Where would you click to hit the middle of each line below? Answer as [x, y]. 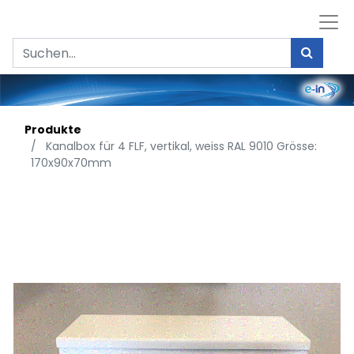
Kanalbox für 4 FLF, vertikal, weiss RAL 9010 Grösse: [181, 147]
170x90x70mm [71, 163]
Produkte [53, 130]
